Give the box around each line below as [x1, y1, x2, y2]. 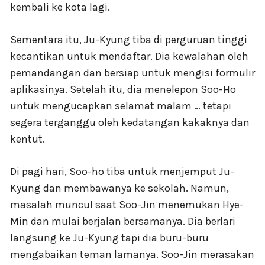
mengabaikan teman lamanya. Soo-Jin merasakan [10, 247, 254, 261]
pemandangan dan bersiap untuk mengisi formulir [10, 66, 255, 79]
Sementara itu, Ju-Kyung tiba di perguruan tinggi [10, 33, 247, 46]
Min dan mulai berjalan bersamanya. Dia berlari [10, 214, 235, 228]
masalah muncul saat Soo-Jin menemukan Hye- [10, 198, 244, 211]
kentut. [10, 132, 45, 146]
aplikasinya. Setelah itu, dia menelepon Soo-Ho [10, 82, 236, 96]
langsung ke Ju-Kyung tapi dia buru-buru [10, 231, 209, 244]
